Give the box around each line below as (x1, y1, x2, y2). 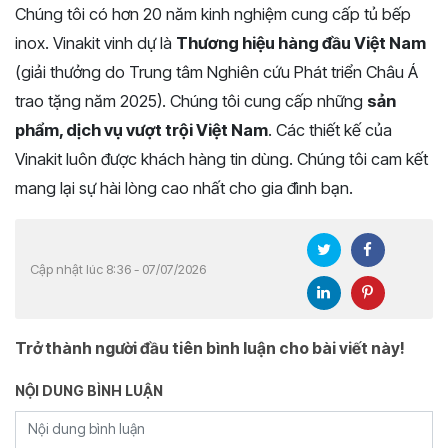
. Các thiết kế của (268, 120, 392, 140)
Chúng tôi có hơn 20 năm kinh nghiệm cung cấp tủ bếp (15, 4, 411, 24)
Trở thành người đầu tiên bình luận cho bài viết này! (15, 338, 405, 359)
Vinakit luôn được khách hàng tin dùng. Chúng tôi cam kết (15, 149, 428, 169)
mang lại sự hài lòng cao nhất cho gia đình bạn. (15, 178, 353, 198)
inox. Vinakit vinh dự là (15, 33, 176, 53)
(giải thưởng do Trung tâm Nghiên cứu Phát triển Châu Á (15, 62, 418, 82)
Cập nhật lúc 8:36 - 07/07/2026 (30, 260, 206, 277)
